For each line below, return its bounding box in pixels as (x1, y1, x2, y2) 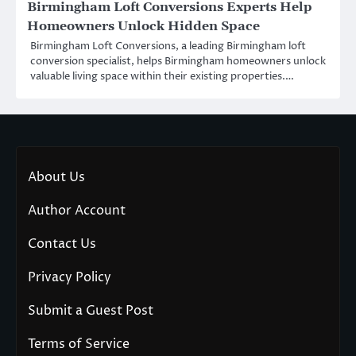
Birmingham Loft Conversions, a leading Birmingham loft (30, 38, 306, 53)
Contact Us (28, 234, 96, 253)
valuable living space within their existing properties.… (30, 68, 294, 83)
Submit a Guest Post (28, 301, 153, 319)
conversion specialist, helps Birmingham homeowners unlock (30, 53, 326, 68)
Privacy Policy (28, 268, 111, 286)
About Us (28, 168, 85, 186)
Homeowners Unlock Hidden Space (27, 17, 260, 34)
